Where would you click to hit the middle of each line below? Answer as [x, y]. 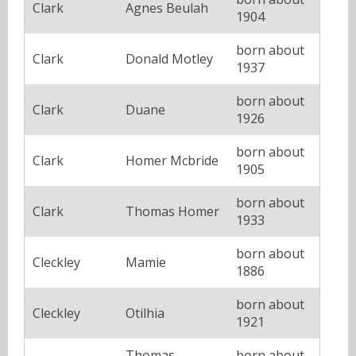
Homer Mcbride [172, 161]
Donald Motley [169, 59]
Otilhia [145, 313]
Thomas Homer [172, 212]
